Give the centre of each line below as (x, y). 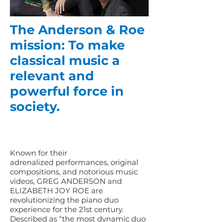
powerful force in (67, 91)
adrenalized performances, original (74, 162)
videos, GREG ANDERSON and (66, 181)
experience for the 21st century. (67, 209)
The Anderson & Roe (77, 29)
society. (35, 106)
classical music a (65, 60)
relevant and (52, 76)
